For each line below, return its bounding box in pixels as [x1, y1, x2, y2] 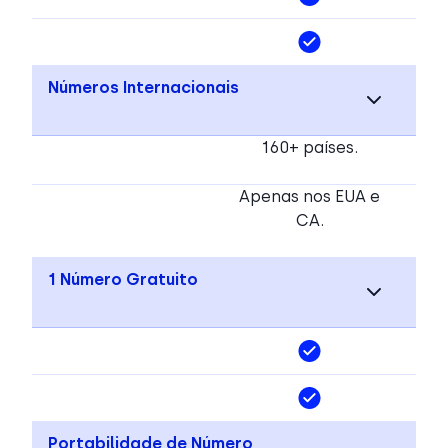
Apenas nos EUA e [239, 186, 380, 206]
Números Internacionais [48, 77, 239, 97]
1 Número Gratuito [48, 269, 198, 289]
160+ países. [261, 137, 358, 157]
